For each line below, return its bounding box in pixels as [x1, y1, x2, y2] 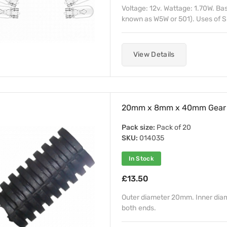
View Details [133, 50, 175, 59]
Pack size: [121, 123, 155, 132]
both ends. [121, 204, 156, 212]
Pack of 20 [155, 123, 191, 132]
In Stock [128, 155, 154, 162]
